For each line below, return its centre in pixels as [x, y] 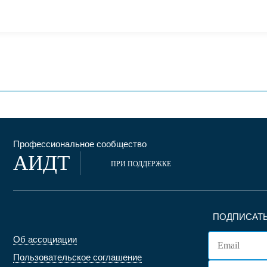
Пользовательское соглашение [77, 257]
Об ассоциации [45, 240]
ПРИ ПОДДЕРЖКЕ [141, 164]
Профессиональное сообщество [80, 144]
